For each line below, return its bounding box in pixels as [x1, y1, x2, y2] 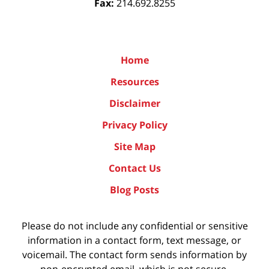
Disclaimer [109, 97, 160, 110]
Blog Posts [110, 183, 159, 197]
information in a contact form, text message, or [28, 234, 241, 247]
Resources [110, 75, 159, 89]
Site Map [113, 140, 156, 154]
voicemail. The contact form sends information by [22, 248, 247, 262]
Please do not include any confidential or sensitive [21, 219, 248, 233]
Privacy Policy [101, 118, 168, 132]
